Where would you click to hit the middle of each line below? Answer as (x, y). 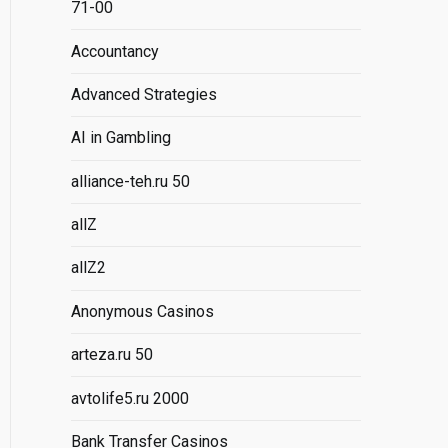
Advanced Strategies (144, 94)
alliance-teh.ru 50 (130, 181)
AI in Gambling (121, 138)
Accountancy (115, 51)
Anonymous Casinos (142, 311)
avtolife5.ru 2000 (130, 398)
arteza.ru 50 (112, 355)
